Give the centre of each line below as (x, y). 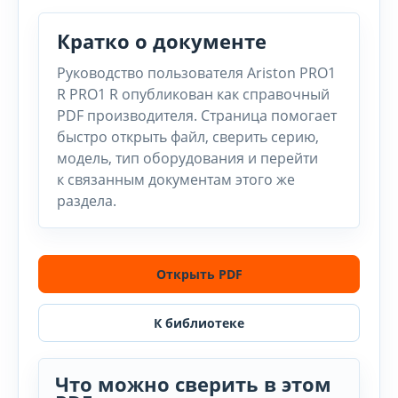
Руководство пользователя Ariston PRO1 (196, 73)
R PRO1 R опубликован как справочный (193, 94)
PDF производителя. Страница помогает (197, 115)
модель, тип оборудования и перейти (187, 158)
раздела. (87, 201)
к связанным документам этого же (176, 179)
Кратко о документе (162, 41)
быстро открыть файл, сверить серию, (188, 137)
